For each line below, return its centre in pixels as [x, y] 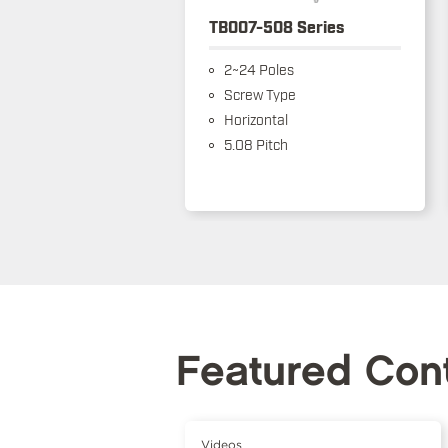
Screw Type [258, 94]
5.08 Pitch [254, 144]
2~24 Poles [257, 69]
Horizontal [254, 119]
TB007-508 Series [276, 26]
